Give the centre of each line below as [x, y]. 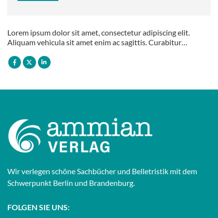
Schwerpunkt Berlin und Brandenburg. [71, 182]
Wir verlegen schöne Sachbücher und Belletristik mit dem [102, 171]
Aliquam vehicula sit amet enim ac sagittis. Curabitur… [97, 42]
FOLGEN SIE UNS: [38, 207]
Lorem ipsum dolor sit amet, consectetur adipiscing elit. [99, 33]
